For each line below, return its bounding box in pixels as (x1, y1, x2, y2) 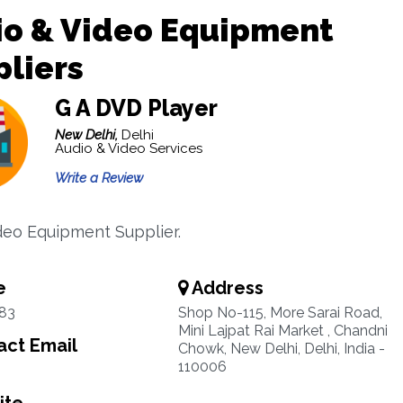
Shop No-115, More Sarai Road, (177, 304, 382, 321)
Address (187, 277, 264, 299)
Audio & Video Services (54, 140, 202, 157)
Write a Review (54, 170, 143, 186)
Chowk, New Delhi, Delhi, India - (177, 340, 385, 357)
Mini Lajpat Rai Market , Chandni (177, 322, 388, 339)
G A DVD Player (54, 94, 218, 121)
